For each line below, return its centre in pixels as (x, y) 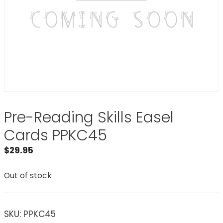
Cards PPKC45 (56, 135)
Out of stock (28, 175)
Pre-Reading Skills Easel (89, 117)
